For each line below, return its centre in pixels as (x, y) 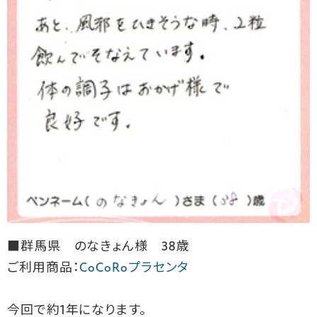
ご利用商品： (44, 268)
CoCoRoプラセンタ (134, 268)
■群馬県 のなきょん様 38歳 (100, 247)
